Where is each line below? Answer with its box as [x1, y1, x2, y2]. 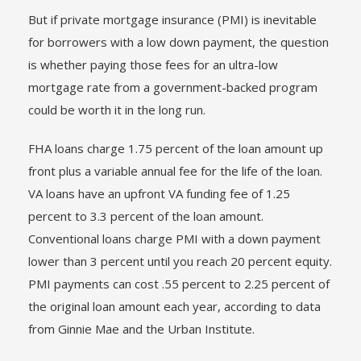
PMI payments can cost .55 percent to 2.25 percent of [28, 276, 330, 292]
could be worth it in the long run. [28, 102, 205, 118]
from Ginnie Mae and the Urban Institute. [28, 321, 255, 337]
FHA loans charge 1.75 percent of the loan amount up [28, 140, 323, 156]
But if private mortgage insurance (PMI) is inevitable [28, 11, 317, 27]
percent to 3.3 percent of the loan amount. [28, 208, 263, 224]
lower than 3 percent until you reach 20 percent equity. [28, 253, 332, 269]
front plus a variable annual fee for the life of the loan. [28, 163, 322, 179]
